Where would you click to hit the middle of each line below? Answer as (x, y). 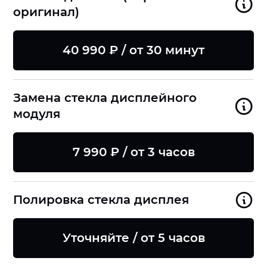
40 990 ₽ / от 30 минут (133, 50)
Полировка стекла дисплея (101, 200)
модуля (37, 114)
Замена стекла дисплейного (105, 98)
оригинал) (46, 12)
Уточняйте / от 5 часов (133, 237)
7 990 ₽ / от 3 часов (133, 152)
